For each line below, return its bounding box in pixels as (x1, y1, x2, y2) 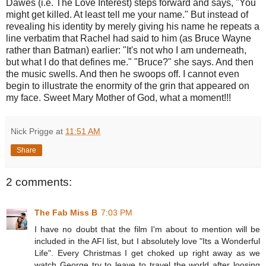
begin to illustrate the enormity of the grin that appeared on (6, 80, 249, 91)
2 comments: (6, 175, 72, 188)
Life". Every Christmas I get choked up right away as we (34, 248, 260, 258)
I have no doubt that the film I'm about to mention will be (34, 224, 260, 235)
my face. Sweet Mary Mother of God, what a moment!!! (6, 92, 231, 103)
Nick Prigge (11, 126, 53, 136)
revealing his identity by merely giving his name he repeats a (6, 21, 259, 31)
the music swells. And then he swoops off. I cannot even (6, 68, 239, 79)
